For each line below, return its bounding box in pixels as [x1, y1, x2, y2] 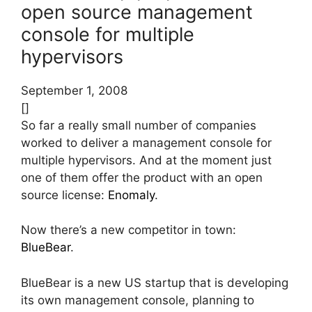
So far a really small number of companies [21, 118, 256, 132]
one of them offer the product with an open [21, 170, 263, 185]
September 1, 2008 [21, 83, 127, 97]
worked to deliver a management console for [21, 135, 272, 150]
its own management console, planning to [21, 292, 254, 307]
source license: [21, 187, 108, 202]
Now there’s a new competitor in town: [21, 223, 236, 237]
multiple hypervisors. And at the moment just [21, 153, 272, 167]
